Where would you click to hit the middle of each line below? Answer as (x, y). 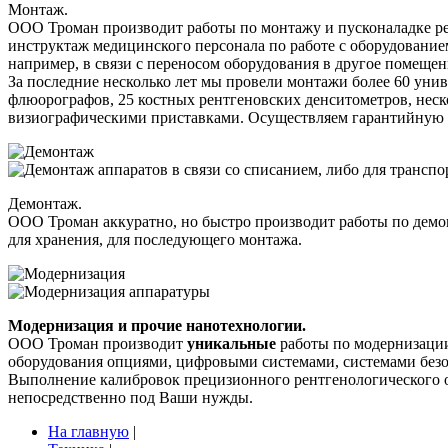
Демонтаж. (45, 204)
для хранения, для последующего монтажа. (155, 240)
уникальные (231, 344)
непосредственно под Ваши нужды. (130, 398)
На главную (88, 432)
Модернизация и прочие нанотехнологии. (157, 326)
